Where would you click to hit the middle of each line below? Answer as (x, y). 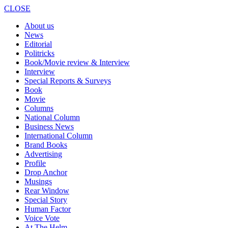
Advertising (43, 154)
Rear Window (47, 191)
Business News (49, 126)
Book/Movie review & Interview (77, 62)
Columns (39, 108)
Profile (35, 163)
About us (39, 26)
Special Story (46, 200)
